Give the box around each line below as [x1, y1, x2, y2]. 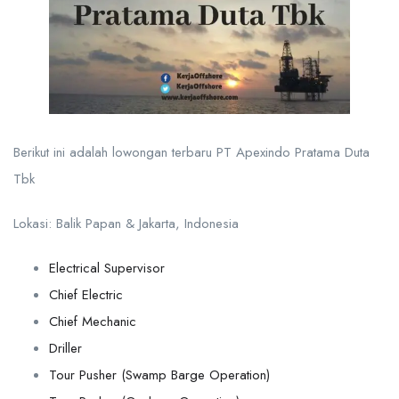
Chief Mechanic [49, 312, 136, 331]
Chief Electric [49, 285, 123, 305]
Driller [49, 338, 82, 358]
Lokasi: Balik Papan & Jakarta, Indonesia [13, 214, 239, 233]
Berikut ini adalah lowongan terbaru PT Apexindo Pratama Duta [13, 142, 370, 162]
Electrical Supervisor [49, 258, 165, 278]
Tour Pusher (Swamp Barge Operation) [49, 365, 270, 385]
